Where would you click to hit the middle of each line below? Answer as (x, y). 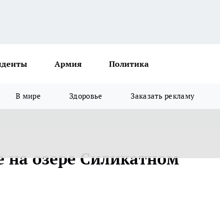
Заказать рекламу (163, 96)
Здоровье (86, 96)
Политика (129, 64)
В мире (28, 96)
